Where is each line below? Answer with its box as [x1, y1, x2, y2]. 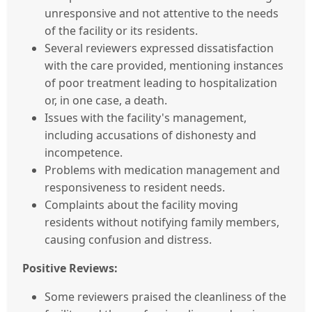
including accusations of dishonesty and [45, 127, 256, 143]
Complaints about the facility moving [45, 196, 238, 212]
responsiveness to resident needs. [45, 179, 225, 195]
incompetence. [45, 144, 123, 160]
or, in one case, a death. [45, 92, 167, 108]
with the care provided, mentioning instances [45, 57, 283, 73]
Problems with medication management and [45, 162, 280, 178]
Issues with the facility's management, [45, 109, 247, 125]
